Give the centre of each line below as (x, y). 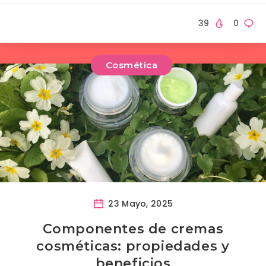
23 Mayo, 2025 (140, 204)
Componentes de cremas (133, 229)
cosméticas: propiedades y (133, 246)
